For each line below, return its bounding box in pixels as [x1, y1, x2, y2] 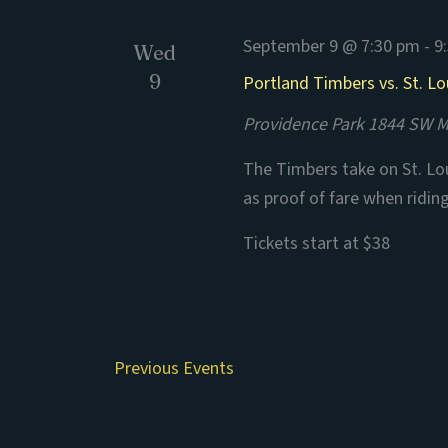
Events [183, 356, 234, 381]
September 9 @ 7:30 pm [243, 34, 421, 59]
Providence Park [243, 112, 369, 137]
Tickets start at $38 [243, 231, 391, 256]
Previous [114, 356, 183, 381]
